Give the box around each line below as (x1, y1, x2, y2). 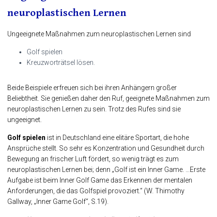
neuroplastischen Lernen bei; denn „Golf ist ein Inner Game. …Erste (7, 166, 205, 174)
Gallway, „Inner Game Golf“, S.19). (7, 198, 108, 206)
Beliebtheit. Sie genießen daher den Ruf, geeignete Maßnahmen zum (7, 94, 210, 103)
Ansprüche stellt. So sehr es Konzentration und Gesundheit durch (7, 144, 204, 153)
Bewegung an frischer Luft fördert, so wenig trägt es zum (7, 155, 179, 163)
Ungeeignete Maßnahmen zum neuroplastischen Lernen (7, 30, 176, 38)
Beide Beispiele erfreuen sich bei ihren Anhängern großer (7, 84, 177, 92)
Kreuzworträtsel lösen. (27, 59, 95, 67)
